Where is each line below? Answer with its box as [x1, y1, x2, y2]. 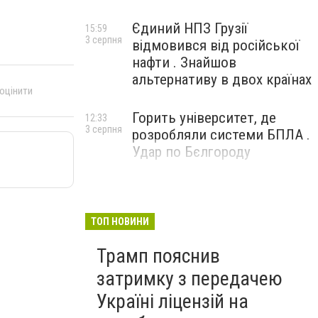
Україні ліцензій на [97, 290, 248, 313]
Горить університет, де [132, 109, 276, 126]
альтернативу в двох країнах [132, 71, 312, 88]
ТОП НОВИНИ [91, 216, 149, 227]
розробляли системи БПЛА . [132, 126, 310, 143]
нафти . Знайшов [132, 54, 236, 71]
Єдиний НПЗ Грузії [132, 20, 248, 37]
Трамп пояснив [97, 244, 220, 268]
